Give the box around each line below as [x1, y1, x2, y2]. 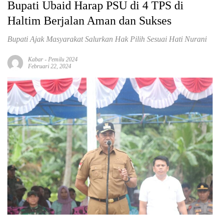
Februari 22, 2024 [28, 63, 71, 70]
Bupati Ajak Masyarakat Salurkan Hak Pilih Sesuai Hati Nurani [7, 35, 207, 44]
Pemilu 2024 [48, 56, 78, 63]
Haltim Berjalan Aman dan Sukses [7, 14, 171, 27]
